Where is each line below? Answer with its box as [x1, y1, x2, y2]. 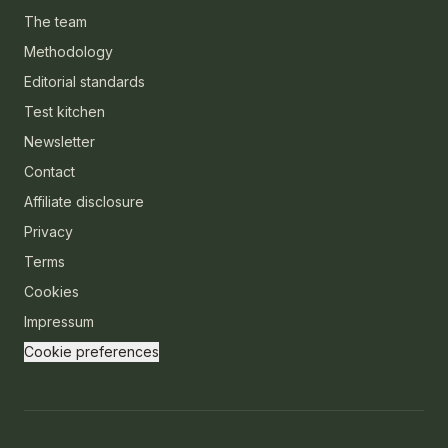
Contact [24, 162, 75, 180]
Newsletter [24, 132, 95, 150]
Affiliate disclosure [24, 192, 144, 210]
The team [24, 12, 87, 30]
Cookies [24, 282, 79, 300]
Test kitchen [24, 102, 105, 120]
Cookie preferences [24, 342, 159, 360]
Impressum [24, 312, 94, 330]
